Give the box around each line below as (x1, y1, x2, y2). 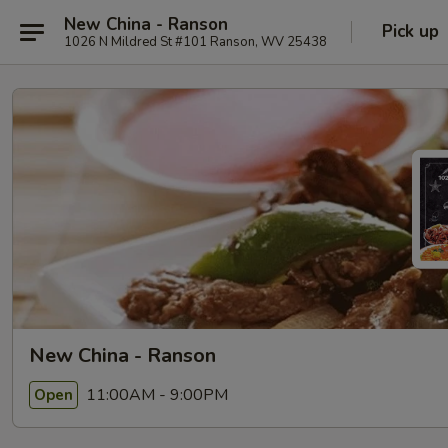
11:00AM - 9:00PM (82, 383, 228, 406)
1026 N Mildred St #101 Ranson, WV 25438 (64, 32, 327, 51)
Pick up (382, 20, 439, 43)
